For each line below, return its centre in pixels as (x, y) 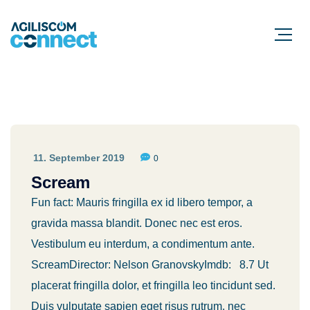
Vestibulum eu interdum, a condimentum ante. (143, 244)
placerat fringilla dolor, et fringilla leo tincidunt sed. (153, 285)
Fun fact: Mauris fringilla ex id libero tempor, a (142, 202)
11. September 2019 (79, 158)
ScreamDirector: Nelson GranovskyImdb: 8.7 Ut (150, 265)
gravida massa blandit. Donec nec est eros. (137, 223)
